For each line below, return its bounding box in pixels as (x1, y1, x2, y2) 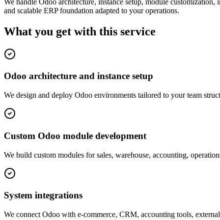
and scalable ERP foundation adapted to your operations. (4, 6, 179, 15)
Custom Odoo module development (4, 130, 146, 141)
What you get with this (4, 25, 117, 38)
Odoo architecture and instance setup (4, 71, 153, 82)
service (120, 25, 156, 38)
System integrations (4, 190, 82, 201)
